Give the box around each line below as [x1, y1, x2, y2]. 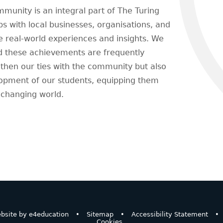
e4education [28, 210, 69, 218]
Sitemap [86, 210, 113, 218]
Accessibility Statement [131, 210, 208, 218]
